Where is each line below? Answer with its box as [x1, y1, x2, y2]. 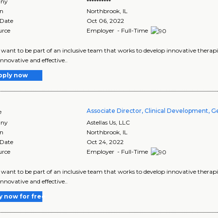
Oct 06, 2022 [87, 17, 125, 24]
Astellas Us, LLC [87, 118, 130, 126]
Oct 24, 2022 [87, 138, 124, 145]
